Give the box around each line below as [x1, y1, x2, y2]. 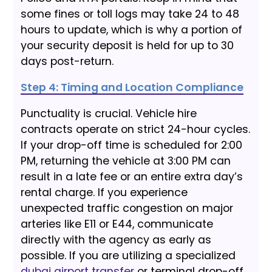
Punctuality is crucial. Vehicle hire [21, 106, 197, 121]
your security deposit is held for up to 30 [21, 38, 234, 53]
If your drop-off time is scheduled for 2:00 [21, 138, 243, 153]
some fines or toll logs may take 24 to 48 [21, 7, 240, 22]
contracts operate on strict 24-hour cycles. [21, 122, 251, 137]
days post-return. [21, 54, 114, 69]
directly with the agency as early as [21, 233, 212, 248]
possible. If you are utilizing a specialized [21, 248, 236, 263]
